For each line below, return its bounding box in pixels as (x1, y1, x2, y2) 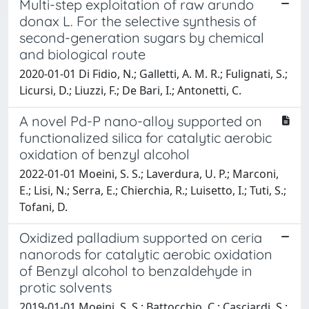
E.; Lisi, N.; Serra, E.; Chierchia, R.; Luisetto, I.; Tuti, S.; (19, 182, 286, 198)
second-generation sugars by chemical (19, 28, 264, 46)
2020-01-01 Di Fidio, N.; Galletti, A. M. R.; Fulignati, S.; (19, 66, 288, 81)
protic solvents (19, 278, 112, 296)
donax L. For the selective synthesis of (19, 12, 257, 30)
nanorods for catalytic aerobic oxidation (19, 245, 272, 263)
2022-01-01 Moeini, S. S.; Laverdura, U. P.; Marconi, (19, 166, 279, 181)
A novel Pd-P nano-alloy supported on (19, 112, 262, 130)
